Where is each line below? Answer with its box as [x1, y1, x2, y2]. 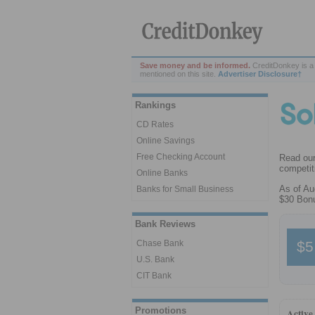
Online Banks [136, 168, 188, 178]
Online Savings [136, 136, 195, 146]
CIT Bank [136, 271, 172, 281]
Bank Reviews [135, 219, 195, 229]
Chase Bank [136, 238, 184, 248]
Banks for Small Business [136, 184, 233, 194]
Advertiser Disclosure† [218, 70, 302, 78]
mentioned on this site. [140, 70, 218, 78]
